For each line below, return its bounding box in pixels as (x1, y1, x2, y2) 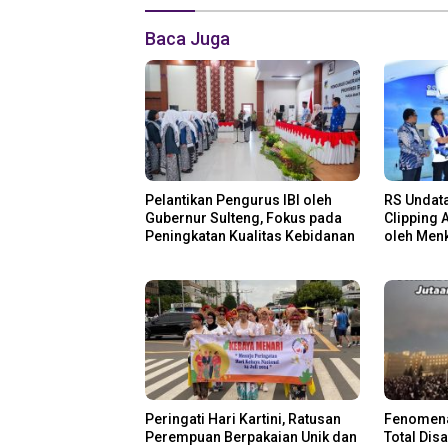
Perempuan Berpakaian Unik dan (145, 429, 357, 446)
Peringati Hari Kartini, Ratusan (145, 411, 341, 428)
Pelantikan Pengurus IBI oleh (145, 191, 332, 208)
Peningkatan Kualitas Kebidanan (145, 227, 355, 244)
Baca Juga (145, 28, 230, 50)
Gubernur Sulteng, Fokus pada (145, 209, 342, 226)
